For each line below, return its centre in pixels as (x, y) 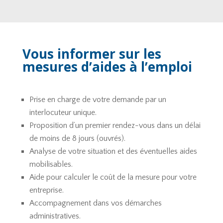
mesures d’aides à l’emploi (107, 66)
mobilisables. (51, 164)
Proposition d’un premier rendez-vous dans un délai (115, 125)
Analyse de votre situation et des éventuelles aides (113, 151)
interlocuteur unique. (63, 112)
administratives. (55, 216)
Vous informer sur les (92, 54)
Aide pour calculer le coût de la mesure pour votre (113, 177)
